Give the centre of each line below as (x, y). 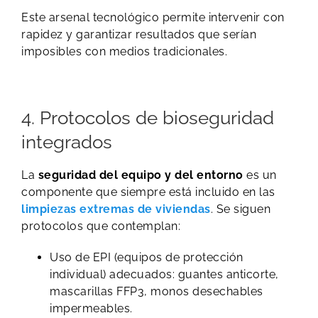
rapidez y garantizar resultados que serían (139, 34)
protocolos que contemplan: (101, 226)
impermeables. (91, 308)
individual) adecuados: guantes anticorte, (164, 274)
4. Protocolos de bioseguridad (148, 118)
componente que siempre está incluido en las (148, 192)
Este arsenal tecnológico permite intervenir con (153, 17)
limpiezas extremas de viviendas (116, 209)
